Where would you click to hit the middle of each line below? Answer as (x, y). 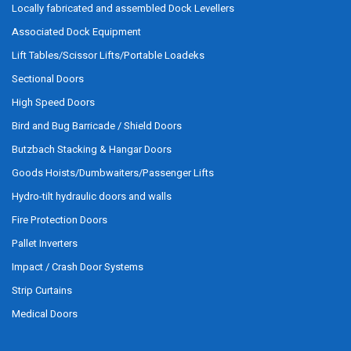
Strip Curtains (42, 290)
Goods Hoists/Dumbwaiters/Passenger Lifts (113, 173)
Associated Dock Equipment (76, 32)
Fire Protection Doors (60, 220)
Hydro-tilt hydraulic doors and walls (92, 196)
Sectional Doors (48, 79)
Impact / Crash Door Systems (78, 267)
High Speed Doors (53, 102)
